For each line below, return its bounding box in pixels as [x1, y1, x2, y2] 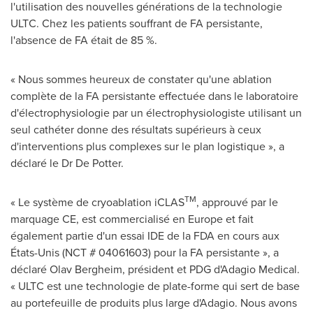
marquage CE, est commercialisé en [10, 211, 188, 226]
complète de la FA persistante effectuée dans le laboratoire [10, 88, 298, 103]
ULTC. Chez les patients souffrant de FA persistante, [10, 15, 263, 31]
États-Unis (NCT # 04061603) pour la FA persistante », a [10, 245, 279, 260]
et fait [223, 211, 254, 226]
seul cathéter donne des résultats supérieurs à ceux [10, 122, 261, 137]
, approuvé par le [196, 194, 278, 210]
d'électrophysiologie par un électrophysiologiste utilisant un [10, 105, 302, 120]
